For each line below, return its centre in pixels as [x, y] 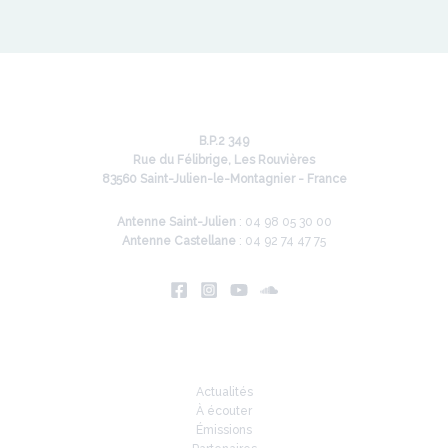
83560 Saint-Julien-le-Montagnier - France [224, 178]
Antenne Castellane [179, 240]
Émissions [224, 429]
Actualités [224, 391]
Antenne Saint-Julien [176, 221]
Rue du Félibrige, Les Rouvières [224, 159]
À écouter [224, 410]
